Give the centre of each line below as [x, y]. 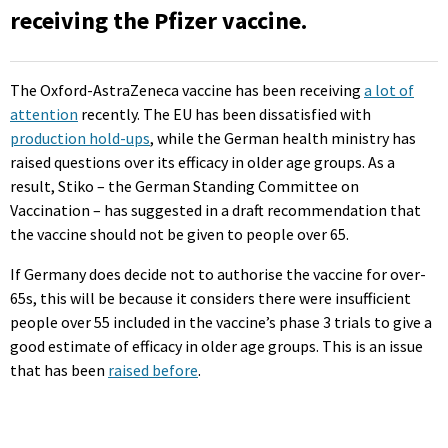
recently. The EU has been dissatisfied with [224, 114]
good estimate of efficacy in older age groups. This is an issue [216, 346]
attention [44, 114]
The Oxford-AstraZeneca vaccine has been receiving [187, 90]
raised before [153, 370]
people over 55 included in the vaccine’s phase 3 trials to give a [221, 322]
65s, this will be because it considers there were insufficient [210, 298]
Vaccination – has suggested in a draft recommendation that [215, 210]
